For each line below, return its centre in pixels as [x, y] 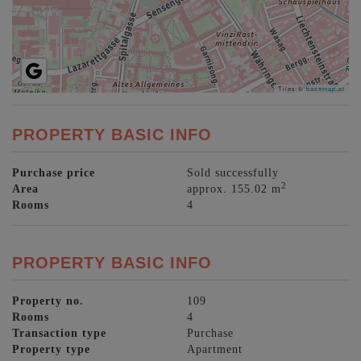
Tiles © [292, 89]
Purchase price [54, 173]
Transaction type [59, 333]
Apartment [215, 349]
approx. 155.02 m [234, 189]
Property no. [48, 301]
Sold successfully [233, 173]
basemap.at [326, 89]
